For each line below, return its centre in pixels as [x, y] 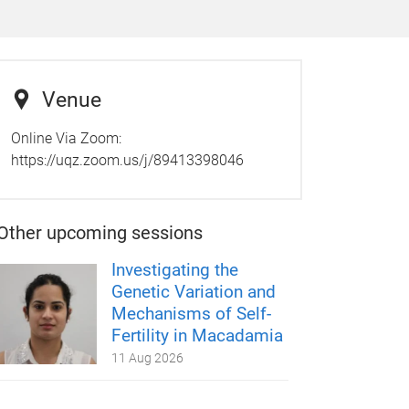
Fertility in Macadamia [198, 335]
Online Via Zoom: [66, 138]
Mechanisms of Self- [192, 313]
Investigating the [175, 269]
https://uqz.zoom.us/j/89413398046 [127, 160]
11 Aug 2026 [148, 357]
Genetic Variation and [194, 291]
